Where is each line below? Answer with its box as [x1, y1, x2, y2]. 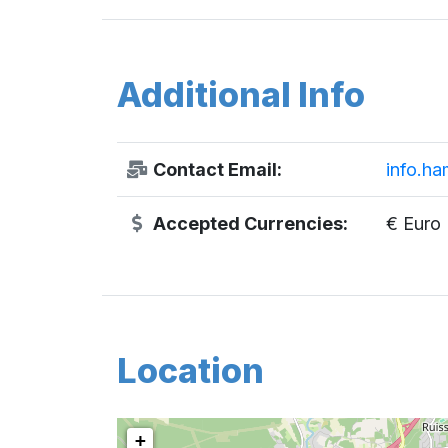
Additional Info [117, 73, 365, 115]
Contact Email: [148, 158, 282, 180]
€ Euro [385, 212, 441, 234]
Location [117, 349, 264, 391]
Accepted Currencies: [148, 212, 348, 234]
